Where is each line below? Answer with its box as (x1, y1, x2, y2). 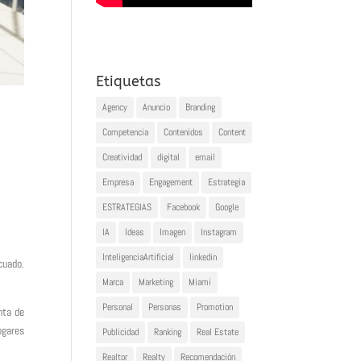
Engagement (149, 176, 193, 189)
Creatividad (102, 151, 143, 164)
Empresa (102, 176, 135, 189)
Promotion (197, 301, 234, 314)
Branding (185, 101, 216, 114)
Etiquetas (96, 73, 161, 91)
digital (157, 151, 180, 164)
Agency (102, 101, 128, 114)
